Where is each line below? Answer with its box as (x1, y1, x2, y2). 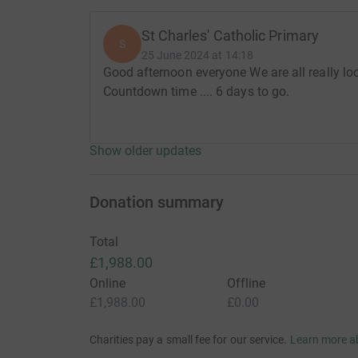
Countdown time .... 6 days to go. (102, 84, 290, 100)
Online (89, 276, 125, 292)
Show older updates (89, 143, 201, 159)
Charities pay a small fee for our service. (89, 333, 288, 347)
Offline (226, 276, 266, 292)
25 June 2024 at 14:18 (141, 49, 253, 62)
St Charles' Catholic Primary (141, 27, 320, 45)
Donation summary (89, 193, 224, 213)
